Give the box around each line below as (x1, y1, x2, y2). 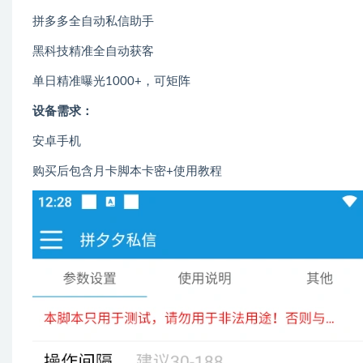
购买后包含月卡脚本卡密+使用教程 (32, 165, 222, 178)
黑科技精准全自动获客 (32, 45, 154, 58)
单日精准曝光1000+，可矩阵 (32, 75, 190, 88)
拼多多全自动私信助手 (32, 15, 154, 28)
